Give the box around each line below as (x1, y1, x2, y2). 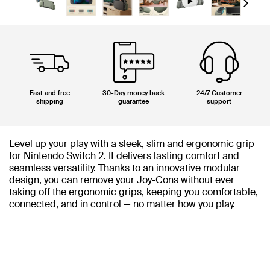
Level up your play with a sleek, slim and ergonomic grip (9, 137, 254, 150)
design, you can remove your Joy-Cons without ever (9, 174, 234, 186)
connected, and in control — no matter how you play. (9, 198, 235, 210)
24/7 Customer (196, 89, 242, 97)
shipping (36, 97, 63, 105)
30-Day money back (102, 89, 165, 97)
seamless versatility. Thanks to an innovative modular (9, 162, 240, 174)
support (207, 97, 232, 105)
